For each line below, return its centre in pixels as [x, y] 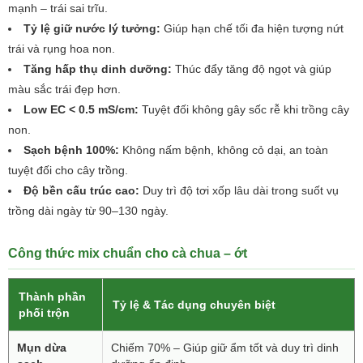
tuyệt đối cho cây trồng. [68, 170]
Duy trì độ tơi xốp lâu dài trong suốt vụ [239, 190]
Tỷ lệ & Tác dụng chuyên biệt [194, 305]
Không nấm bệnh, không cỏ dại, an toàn [224, 150]
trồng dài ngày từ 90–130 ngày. [88, 211]
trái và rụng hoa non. [62, 49]
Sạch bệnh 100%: [71, 150]
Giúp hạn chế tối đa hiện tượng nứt [252, 28]
